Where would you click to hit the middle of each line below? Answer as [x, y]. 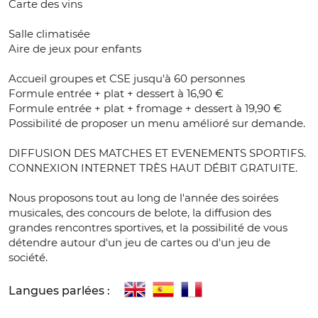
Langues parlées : [59, 291]
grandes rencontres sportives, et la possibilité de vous [148, 228]
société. [28, 258]
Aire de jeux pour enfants [75, 49]
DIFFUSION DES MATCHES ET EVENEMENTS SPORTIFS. [157, 153]
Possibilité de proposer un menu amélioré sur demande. [157, 124]
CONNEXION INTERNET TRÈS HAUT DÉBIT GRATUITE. [153, 168]
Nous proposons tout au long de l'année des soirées [143, 198]
